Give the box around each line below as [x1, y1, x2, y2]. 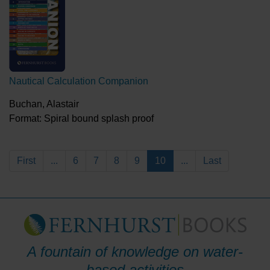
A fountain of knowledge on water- [27, 243, 243, 260]
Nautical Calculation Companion [9, 76, 148, 86]
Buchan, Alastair [9, 99, 79, 109]
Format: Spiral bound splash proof [9, 113, 154, 124]
